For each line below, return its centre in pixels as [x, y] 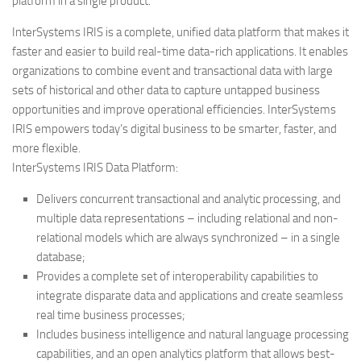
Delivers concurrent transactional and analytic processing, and [189, 199]
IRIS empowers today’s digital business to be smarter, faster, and [174, 129]
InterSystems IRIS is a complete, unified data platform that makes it [180, 32]
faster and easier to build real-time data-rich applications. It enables [180, 52]
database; [61, 257]
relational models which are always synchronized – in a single [188, 238]
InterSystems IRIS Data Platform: [95, 168]
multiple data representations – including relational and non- [187, 218]
